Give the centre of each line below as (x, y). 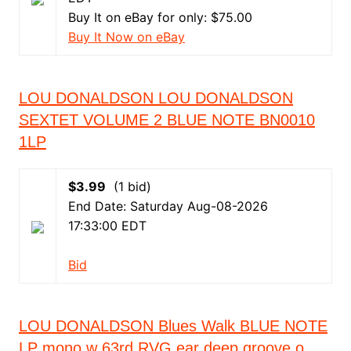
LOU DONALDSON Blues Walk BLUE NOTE (173, 326)
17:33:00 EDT (107, 226)
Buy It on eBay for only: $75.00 (160, 17)
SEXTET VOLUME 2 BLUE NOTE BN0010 (166, 120)
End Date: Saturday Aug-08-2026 (168, 206)
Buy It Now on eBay (126, 37)
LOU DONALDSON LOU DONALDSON (156, 98)
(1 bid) (128, 186)
